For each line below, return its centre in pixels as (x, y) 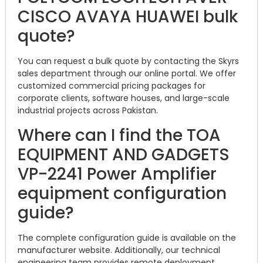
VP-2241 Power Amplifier (117, 174)
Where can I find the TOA (119, 135)
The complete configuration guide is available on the (127, 237)
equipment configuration (122, 193)
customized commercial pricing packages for (112, 86)
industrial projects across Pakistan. (88, 111)
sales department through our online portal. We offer (127, 74)
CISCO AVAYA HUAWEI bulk (128, 17)
